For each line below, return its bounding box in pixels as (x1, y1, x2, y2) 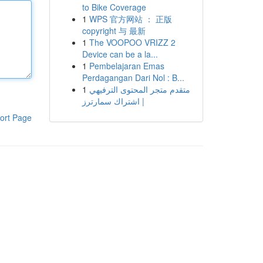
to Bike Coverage (82, 1, 146, 13)
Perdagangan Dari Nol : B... (82, 72, 184, 83)
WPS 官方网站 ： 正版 (89, 13, 172, 25)
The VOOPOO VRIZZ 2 (89, 36, 176, 48)
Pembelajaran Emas (89, 60, 164, 72)
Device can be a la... (82, 48, 158, 60)
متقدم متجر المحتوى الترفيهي (89, 83, 190, 95)
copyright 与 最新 (82, 25, 146, 36)
